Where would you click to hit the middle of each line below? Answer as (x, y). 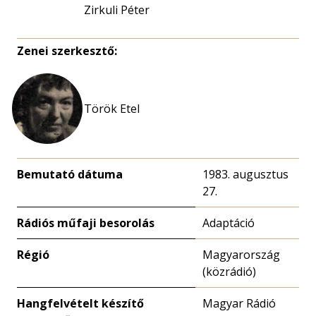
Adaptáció (229, 223)
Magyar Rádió (239, 303)
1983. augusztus (245, 174)
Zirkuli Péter (117, 10)
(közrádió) (229, 272)
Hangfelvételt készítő (80, 303)
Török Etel (112, 109)
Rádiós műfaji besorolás (86, 223)
